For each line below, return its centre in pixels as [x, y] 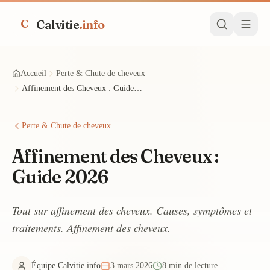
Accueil [33, 73]
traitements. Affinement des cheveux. [91, 228]
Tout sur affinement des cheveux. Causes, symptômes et [132, 210]
